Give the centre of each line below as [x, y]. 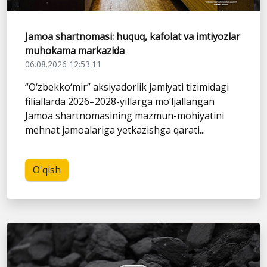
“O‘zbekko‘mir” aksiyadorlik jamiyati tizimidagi [127, 87]
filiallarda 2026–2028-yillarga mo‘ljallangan [120, 102]
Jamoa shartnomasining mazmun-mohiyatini [125, 116]
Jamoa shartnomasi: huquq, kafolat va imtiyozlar [133, 37]
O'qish [47, 170]
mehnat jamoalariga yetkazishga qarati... [115, 130]
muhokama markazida [75, 51]
